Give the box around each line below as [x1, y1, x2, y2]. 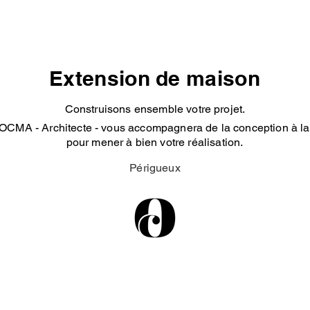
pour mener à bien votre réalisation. [66, 136, 244, 149]
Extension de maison [49, 66, 260, 91]
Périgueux [129, 161, 181, 174]
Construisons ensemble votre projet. [64, 102, 246, 116]
